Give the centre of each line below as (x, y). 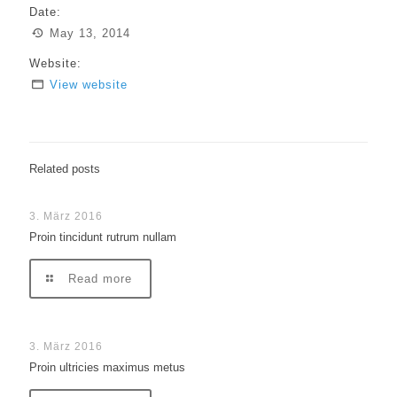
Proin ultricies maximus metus (107, 367)
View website (89, 85)
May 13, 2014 (88, 33)
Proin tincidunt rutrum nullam (103, 237)
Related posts (65, 169)
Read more (101, 279)
